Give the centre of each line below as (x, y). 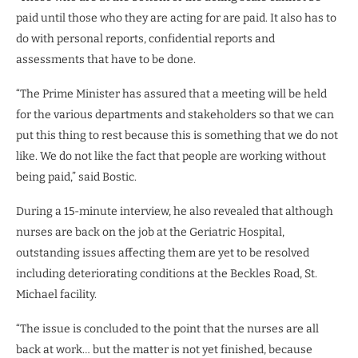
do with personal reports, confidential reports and (145, 38)
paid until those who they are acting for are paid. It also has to (176, 18)
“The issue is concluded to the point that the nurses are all (167, 328)
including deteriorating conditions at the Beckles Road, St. (167, 273)
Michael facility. (56, 294)
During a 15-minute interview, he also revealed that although (175, 211)
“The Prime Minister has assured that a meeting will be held (171, 93)
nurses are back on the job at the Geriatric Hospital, (150, 232)
